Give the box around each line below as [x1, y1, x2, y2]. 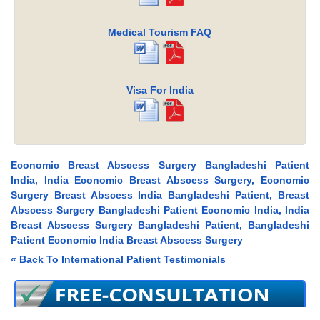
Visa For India [126, 84, 194, 96]
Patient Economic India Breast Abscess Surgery [11, 234, 243, 246]
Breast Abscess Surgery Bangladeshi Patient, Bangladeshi [11, 219, 309, 231]
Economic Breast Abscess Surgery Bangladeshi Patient [11, 159, 309, 171]
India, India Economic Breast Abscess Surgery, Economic [11, 174, 309, 186]
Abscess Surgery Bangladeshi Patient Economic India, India [11, 204, 309, 216]
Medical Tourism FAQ [108, 26, 212, 39]
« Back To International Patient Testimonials [11, 254, 226, 266]
